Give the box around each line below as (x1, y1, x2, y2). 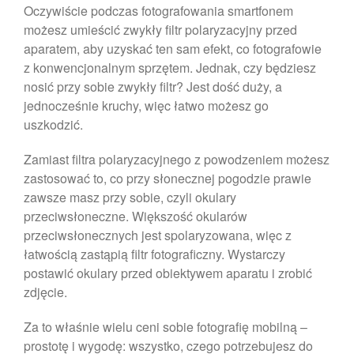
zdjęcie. (24, 282, 67, 301)
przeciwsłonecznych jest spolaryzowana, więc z (24, 225, 292, 244)
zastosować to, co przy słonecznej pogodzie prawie (24, 168, 311, 187)
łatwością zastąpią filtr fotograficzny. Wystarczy (24, 244, 285, 263)
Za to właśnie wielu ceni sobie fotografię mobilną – (24, 317, 307, 336)
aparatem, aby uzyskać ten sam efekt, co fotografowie (24, 39, 322, 58)
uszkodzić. (24, 115, 83, 134)
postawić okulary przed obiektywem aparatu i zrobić (24, 263, 312, 282)
